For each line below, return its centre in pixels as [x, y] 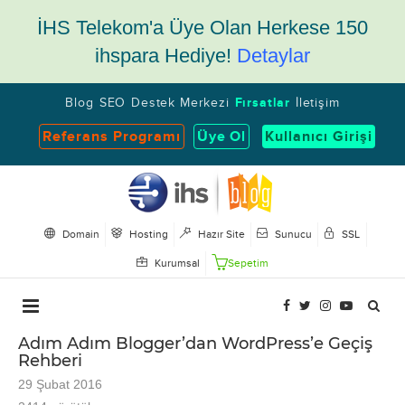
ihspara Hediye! [166, 56]
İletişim [317, 103]
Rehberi [50, 360]
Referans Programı [112, 137]
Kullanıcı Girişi [319, 137]
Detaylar [273, 56]
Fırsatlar [262, 103]
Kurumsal [175, 263]
